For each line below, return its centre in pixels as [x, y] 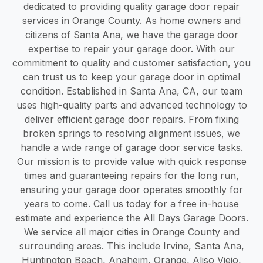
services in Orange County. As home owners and [131, 20]
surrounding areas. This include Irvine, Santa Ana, [131, 246]
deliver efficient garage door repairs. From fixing [131, 119]
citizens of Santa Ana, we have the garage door [131, 34]
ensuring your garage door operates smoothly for [131, 189]
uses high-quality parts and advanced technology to [131, 105]
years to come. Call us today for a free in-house [131, 203]
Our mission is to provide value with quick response [131, 161]
